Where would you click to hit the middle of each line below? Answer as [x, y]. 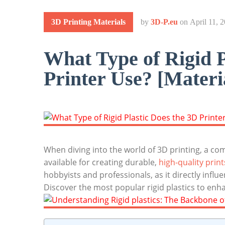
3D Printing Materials [88, 22]
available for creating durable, [101, 162]
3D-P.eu [164, 22]
